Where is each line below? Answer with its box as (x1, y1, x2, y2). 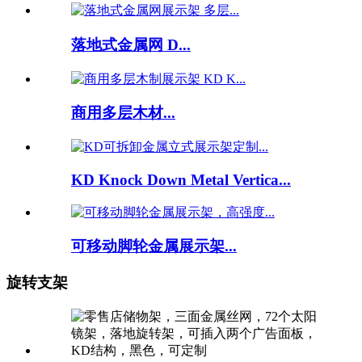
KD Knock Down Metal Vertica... (71, 170, 291, 188)
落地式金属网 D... (71, 36, 191, 53)
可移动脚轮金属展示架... (71, 238, 237, 255)
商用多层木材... (71, 104, 175, 122)
